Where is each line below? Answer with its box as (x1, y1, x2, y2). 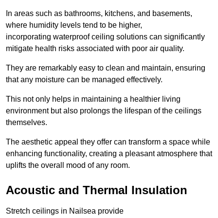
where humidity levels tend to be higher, (6, 20, 142, 29)
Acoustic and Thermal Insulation (6, 183, 187, 197)
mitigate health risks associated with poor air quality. (6, 44, 184, 53)
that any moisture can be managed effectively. (6, 75, 163, 84)
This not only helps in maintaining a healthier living (6, 94, 181, 103)
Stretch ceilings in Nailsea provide (6, 206, 124, 215)
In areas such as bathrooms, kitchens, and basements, (6, 9, 192, 18)
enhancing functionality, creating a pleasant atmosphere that (6, 149, 212, 158)
